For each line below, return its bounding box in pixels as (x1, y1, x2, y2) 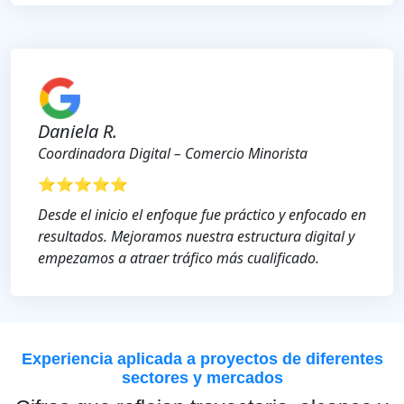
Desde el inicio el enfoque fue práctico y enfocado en (38, 205, 366, 225)
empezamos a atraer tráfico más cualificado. (38, 248, 319, 269)
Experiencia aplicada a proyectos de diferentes (21, 350, 383, 369)
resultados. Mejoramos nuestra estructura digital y (38, 226, 354, 247)
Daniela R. (38, 119, 117, 144)
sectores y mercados (121, 369, 283, 388)
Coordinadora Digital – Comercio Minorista (38, 143, 308, 164)
